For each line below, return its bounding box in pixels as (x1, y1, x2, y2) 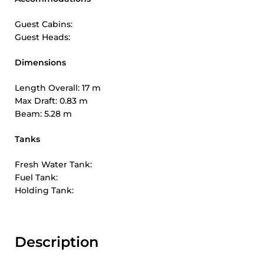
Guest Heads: (15, 32, 70, 42)
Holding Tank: (15, 185, 74, 196)
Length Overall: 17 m (15, 82, 101, 93)
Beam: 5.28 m (15, 108, 72, 119)
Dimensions (15, 57, 66, 68)
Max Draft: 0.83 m (15, 95, 88, 106)
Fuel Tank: (15, 172, 58, 183)
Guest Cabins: (15, 19, 72, 29)
